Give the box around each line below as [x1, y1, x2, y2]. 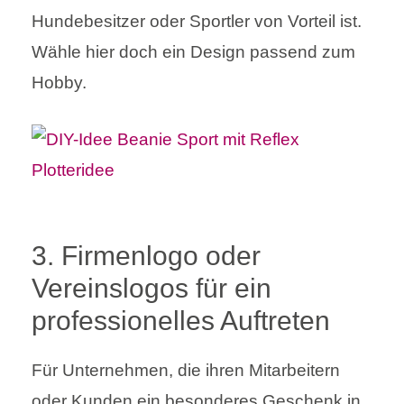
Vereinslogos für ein [32, 272, 271, 303]
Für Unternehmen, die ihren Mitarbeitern [32, 360, 340, 380]
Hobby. [32, 73, 87, 93]
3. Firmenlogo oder [32, 240, 261, 271]
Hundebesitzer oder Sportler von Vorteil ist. [32, 12, 362, 32]
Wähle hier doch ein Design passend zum [32, 42, 355, 62]
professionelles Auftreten [32, 305, 330, 335]
